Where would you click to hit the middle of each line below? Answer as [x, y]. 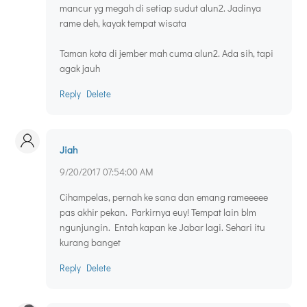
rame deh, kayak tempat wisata [123, 23]
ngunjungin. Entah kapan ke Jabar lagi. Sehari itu [162, 228]
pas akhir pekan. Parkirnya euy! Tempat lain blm [158, 212]
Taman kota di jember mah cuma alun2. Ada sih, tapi [167, 53]
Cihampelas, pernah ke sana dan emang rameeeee [164, 197]
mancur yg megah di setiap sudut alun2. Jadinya [160, 8]
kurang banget [90, 243]
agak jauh [80, 69]
